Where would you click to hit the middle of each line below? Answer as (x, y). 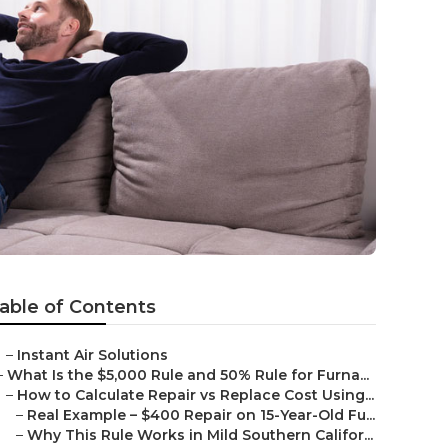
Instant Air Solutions (92, 355)
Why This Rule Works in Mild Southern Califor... (200, 435)
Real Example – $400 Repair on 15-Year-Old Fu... (201, 415)
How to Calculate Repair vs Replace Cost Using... (195, 395)
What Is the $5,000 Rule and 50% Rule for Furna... (188, 375)
